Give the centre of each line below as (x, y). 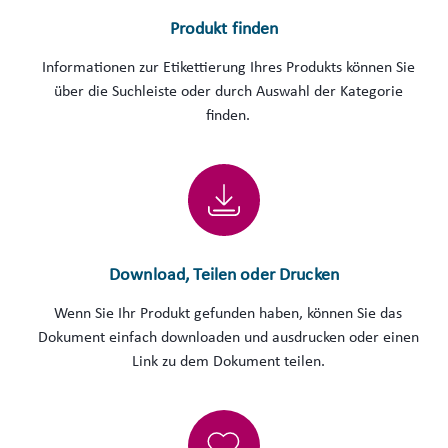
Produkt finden (224, 29)
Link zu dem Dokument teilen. (228, 362)
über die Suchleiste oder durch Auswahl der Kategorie (228, 92)
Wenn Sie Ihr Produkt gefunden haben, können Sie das (228, 314)
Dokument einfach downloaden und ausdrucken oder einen (228, 338)
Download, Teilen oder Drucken (224, 275)
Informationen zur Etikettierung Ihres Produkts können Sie (228, 68)
